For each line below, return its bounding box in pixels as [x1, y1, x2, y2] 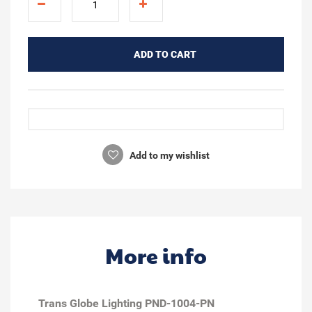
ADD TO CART [133, 48, 196, 60]
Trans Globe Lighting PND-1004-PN [38, 296, 214, 310]
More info [105, 240, 207, 270]
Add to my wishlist [127, 149, 210, 161]
